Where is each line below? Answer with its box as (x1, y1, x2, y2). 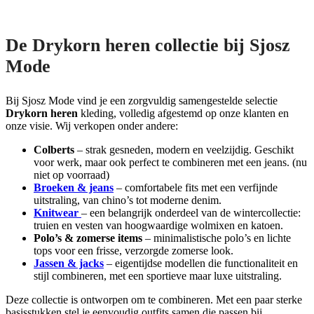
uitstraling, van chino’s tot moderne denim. (34, 194, 221, 207)
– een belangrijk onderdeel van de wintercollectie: (81, 207, 301, 219)
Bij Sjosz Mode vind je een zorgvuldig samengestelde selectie (6, 95, 278, 107)
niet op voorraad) (34, 169, 109, 182)
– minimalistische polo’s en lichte (142, 232, 291, 245)
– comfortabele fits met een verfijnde (114, 182, 278, 194)
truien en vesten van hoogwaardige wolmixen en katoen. (34, 219, 283, 232)
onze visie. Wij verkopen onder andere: (6, 120, 178, 132)
